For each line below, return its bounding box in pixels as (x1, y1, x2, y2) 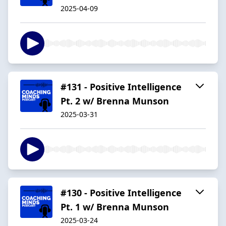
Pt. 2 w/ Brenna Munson (61, 94, 169, 107)
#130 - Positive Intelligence (61, 186, 182, 199)
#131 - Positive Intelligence (61, 80, 182, 93)
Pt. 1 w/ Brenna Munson (61, 200, 169, 213)
